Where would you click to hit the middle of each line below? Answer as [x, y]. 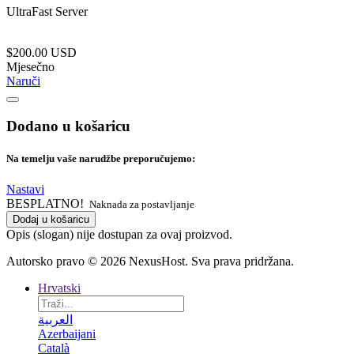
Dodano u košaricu [68, 126]
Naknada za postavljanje [141, 204]
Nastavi [25, 189]
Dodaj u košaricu [51, 219]
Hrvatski [59, 288]
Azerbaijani [67, 333]
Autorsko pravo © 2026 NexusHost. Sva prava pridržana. [150, 261]
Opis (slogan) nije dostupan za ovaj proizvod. [119, 234]
